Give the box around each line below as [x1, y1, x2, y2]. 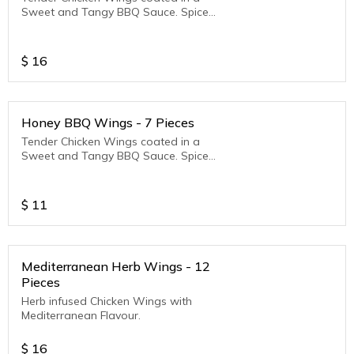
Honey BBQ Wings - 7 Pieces [21, 115, 194, 131]
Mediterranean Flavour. [21, 308, 141, 323]
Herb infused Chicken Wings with [21, 294, 192, 309]
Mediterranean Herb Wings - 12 [21, 258, 210, 275]
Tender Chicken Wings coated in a [21, 134, 200, 149]
